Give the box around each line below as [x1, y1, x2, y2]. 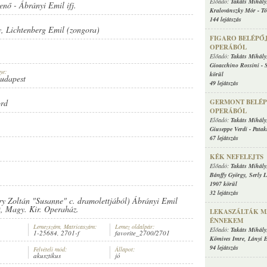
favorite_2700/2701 [115, 228, 170, 238]
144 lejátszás [210, 15, 241, 24]
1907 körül [210, 179, 237, 188]
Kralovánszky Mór [210, 6, 256, 15]
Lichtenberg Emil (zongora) [6, 24, 100, 36]
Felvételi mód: [33, 245, 67, 254]
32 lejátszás [210, 188, 238, 197]
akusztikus [33, 251, 61, 260]
